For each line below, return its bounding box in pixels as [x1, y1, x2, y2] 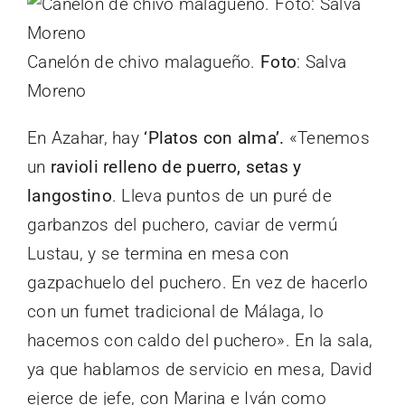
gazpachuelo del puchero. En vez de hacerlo [27, 271, 368, 293]
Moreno [27, 80, 87, 101]
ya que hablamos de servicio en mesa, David [27, 358, 372, 380]
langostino [27, 184, 112, 206]
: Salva [297, 51, 347, 72]
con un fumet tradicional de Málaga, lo [27, 300, 324, 322]
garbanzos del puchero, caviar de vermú [27, 213, 337, 235]
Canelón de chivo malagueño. [27, 51, 260, 72]
